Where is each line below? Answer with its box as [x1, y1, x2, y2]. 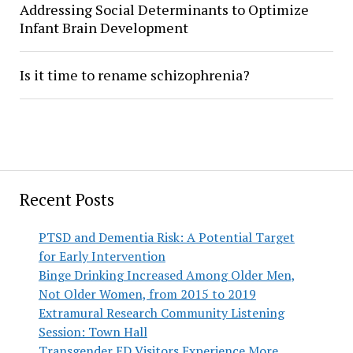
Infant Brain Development [19, 18, 188, 38]
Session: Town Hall [38, 323, 147, 340]
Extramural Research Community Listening [38, 304, 284, 321]
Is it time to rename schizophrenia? [19, 65, 250, 85]
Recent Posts [19, 188, 114, 210]
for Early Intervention [38, 247, 165, 265]
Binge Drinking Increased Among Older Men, [38, 266, 295, 284]
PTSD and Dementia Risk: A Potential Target [38, 229, 295, 246]
